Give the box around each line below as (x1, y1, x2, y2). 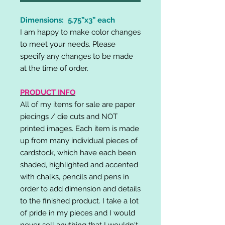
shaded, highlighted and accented (20, 160, 138, 169)
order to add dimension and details (20, 184, 141, 193)
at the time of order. (20, 63, 88, 73)
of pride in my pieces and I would (20, 208, 135, 217)
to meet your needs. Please (20, 39, 116, 49)
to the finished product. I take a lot (20, 196, 139, 205)
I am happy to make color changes (20, 27, 141, 37)
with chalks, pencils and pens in (20, 172, 129, 181)
